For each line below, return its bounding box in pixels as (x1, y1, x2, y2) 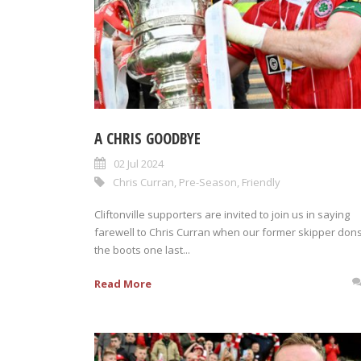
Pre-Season (179, 174, 237, 189)
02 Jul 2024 (114, 156, 164, 171)
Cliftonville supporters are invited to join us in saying (94, 206, 350, 222)
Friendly (242, 174, 280, 189)
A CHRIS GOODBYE (94, 127, 201, 149)
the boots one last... (94, 242, 190, 257)
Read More (94, 276, 151, 291)
